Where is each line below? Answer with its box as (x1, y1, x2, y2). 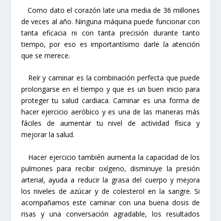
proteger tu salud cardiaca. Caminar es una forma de (21, 96, 200, 106)
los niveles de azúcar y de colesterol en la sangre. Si (21, 186, 200, 196)
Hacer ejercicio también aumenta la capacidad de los (21, 152, 200, 162)
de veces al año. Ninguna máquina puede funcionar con (21, 16, 200, 26)
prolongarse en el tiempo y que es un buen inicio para (21, 84, 200, 94)
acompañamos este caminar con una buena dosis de (21, 197, 200, 207)
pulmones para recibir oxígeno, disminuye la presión (21, 163, 200, 173)
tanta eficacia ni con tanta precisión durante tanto (21, 28, 200, 37)
